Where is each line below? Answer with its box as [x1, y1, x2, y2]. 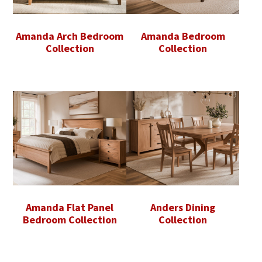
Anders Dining [150, 201, 216, 215]
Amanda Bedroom [140, 29, 225, 43]
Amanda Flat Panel [26, 201, 114, 215]
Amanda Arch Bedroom [16, 29, 124, 43]
